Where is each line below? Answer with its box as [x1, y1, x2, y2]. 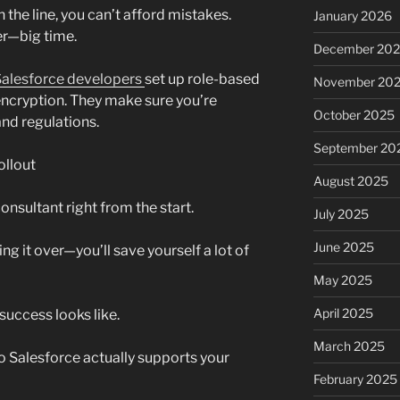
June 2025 [312, 239, 374, 255]
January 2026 [312, 8, 392, 24]
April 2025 [312, 305, 373, 321]
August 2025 [312, 173, 388, 189]
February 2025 [312, 371, 397, 387]
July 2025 [312, 206, 369, 222]
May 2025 [312, 272, 372, 288]
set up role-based [145, 71, 260, 88]
